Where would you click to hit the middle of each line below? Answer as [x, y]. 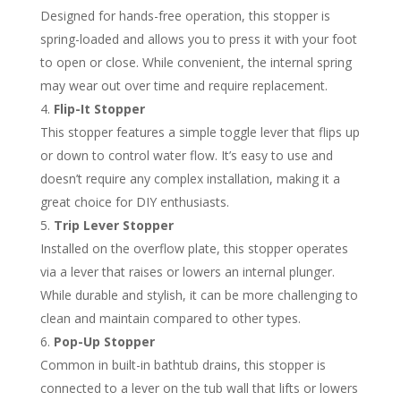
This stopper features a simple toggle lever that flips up [200, 132]
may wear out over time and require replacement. [183, 85]
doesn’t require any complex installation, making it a [190, 179]
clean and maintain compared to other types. [170, 318]
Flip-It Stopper [99, 109]
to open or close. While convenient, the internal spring [196, 62]
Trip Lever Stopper [113, 225]
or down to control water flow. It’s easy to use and [186, 155]
